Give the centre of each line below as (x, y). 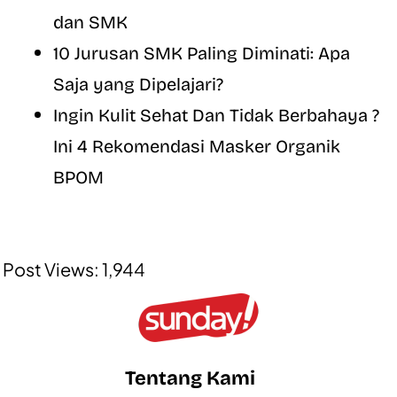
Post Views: (51, 269)
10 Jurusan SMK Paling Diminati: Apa (202, 54)
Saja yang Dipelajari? (138, 85)
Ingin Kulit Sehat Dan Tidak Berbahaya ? (216, 116)
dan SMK (90, 23)
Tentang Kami (190, 379)
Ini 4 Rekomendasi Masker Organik (197, 147)
